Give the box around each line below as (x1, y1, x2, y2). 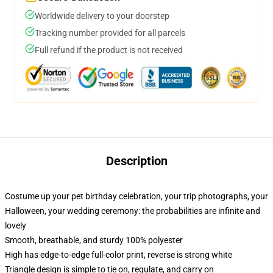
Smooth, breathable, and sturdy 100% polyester (5, 235, 183, 245)
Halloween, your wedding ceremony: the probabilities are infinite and (5, 206, 260, 216)
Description (105, 154, 168, 168)
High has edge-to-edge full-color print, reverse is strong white (5, 250, 232, 260)
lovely (5, 221, 26, 230)
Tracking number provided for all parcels (35, 28, 185, 38)
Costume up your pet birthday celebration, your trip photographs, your (5, 191, 268, 201)
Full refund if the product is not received (35, 45, 183, 55)
